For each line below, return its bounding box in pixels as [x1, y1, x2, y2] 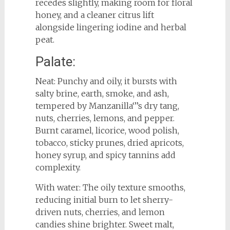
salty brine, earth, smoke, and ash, [35, 88, 169, 99]
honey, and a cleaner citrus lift [35, 9, 154, 20]
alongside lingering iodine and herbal [35, 22, 186, 32]
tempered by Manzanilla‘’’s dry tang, [35, 100, 179, 111]
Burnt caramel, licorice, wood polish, [35, 125, 179, 136]
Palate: [35, 53, 75, 69]
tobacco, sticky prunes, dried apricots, [35, 137, 184, 148]
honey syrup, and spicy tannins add [35, 149, 176, 160]
